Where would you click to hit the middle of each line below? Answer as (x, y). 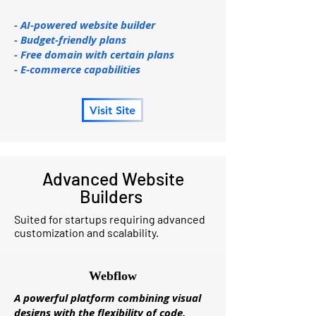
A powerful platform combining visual (108, 298)
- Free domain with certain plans (94, 55)
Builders (113, 196)
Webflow (113, 276)
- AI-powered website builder (85, 25)
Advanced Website (113, 178)
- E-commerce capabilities (77, 69)
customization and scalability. (87, 232)
